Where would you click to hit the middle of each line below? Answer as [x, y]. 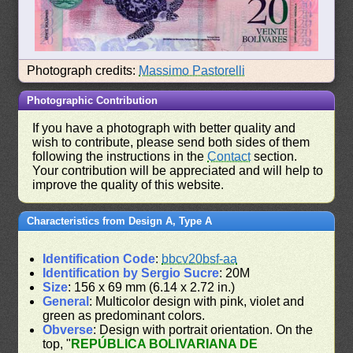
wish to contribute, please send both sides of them [171, 143]
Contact [229, 157]
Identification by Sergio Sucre [131, 273]
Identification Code [99, 259]
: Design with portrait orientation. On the [203, 330]
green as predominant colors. [124, 316]
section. [274, 157]
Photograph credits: [83, 71]
